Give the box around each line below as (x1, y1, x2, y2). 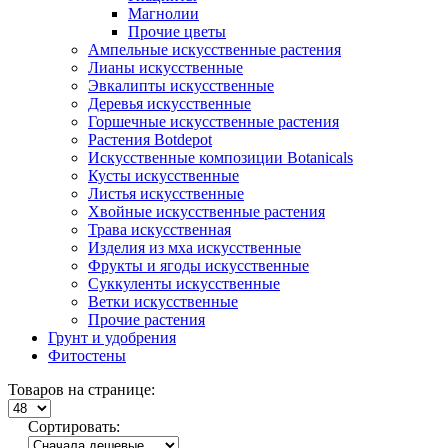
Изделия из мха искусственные (88, 239, 301, 257)
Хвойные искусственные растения (88, 203, 325, 221)
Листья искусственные (88, 185, 244, 203)
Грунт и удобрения (48, 329, 176, 347)
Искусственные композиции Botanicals (88, 149, 353, 167)
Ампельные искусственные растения (88, 41, 341, 59)
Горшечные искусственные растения (88, 113, 339, 131)
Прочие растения (88, 311, 205, 329)
